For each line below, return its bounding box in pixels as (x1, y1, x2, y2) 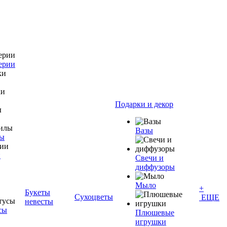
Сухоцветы (74, 193, 113, 201)
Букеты (25, 188, 50, 197)
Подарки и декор (115, 100, 173, 108)
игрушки (135, 217, 166, 226)
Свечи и (135, 154, 164, 162)
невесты (25, 197, 53, 206)
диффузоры (135, 163, 175, 171)
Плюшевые (135, 208, 174, 217)
